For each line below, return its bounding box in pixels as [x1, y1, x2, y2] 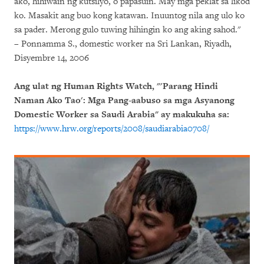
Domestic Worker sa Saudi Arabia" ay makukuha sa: [14, 109, 229, 120]
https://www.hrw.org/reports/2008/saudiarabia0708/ [14, 123, 209, 134]
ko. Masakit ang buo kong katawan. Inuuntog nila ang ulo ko [14, 10, 245, 21]
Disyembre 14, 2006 [14, 52, 89, 64]
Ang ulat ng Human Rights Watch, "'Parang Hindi [14, 81, 218, 92]
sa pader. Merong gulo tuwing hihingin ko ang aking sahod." [14, 24, 241, 35]
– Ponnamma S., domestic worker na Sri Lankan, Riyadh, [14, 38, 232, 49]
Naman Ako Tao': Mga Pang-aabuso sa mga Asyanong [14, 95, 235, 106]
